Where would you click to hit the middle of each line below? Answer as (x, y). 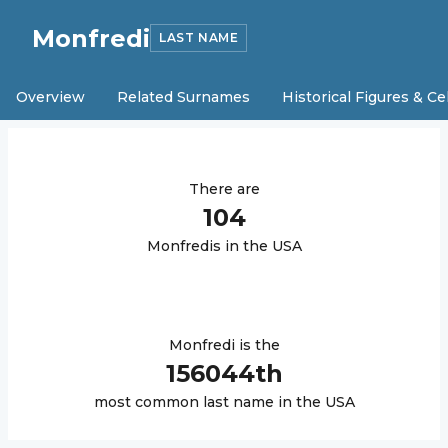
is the (257, 345)
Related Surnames (183, 97)
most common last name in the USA (224, 402)
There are (224, 189)
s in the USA (257, 246)
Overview (50, 97)
